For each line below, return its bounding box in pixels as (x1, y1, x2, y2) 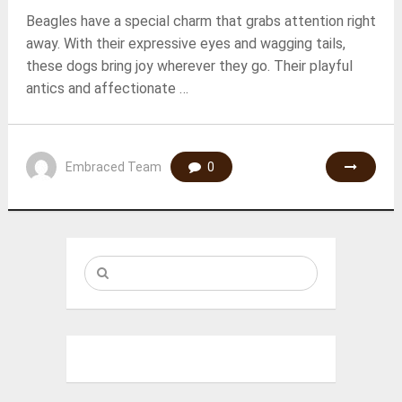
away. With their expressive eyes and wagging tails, (25, 35, 345, 52)
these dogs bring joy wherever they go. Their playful (25, 57, 353, 74)
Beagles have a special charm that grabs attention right (25, 13, 376, 30)
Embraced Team (65, 160, 162, 174)
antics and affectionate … (25, 80, 188, 97)
